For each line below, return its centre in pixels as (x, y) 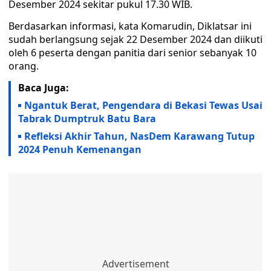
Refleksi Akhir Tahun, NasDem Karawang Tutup (139, 136)
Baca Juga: (44, 88)
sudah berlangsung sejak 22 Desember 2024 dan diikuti (135, 39)
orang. (24, 66)
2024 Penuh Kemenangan (80, 149)
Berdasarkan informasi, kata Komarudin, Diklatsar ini (130, 26)
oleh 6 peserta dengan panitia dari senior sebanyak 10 (132, 53)
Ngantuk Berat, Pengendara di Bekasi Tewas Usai (143, 105)
